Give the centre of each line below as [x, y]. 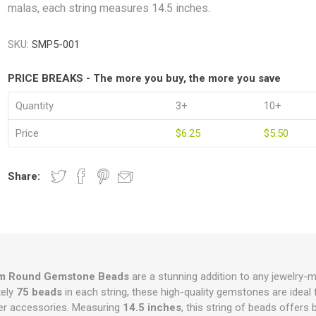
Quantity [35, 106]
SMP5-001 [56, 44]
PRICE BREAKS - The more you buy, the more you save [145, 78]
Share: [24, 176]
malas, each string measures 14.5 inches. [109, 8]
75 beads [39, 292]
